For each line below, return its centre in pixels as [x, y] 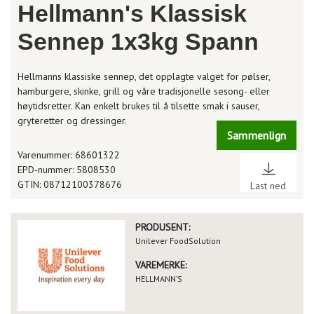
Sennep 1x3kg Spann [138, 41]
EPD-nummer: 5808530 [67, 170]
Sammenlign [257, 135]
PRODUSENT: [163, 227]
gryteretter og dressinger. [72, 121]
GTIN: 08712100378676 [70, 184]
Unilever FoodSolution [178, 241]
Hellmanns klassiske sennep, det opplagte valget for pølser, [144, 76]
